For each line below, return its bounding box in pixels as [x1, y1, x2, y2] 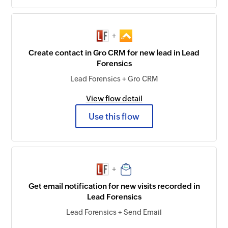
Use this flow [89, 111, 139, 122]
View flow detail [85, 94, 142, 103]
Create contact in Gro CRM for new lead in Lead [28, 48, 199, 58]
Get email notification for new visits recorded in [28, 182, 200, 191]
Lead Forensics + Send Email [66, 208, 162, 217]
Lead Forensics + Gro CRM [70, 75, 158, 83]
